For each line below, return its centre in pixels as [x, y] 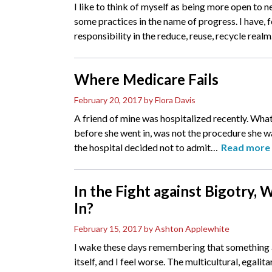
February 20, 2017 [108, 100]
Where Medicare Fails [146, 80]
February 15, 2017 [108, 229]
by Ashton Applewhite [187, 229]
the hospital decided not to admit [142, 148]
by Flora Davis [170, 100]
